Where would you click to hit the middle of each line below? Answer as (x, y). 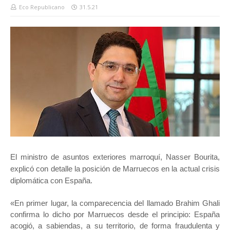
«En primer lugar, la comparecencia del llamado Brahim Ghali (115, 203)
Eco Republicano (42, 7)
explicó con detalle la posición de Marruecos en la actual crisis (115, 169)
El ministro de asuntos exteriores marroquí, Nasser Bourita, (115, 157)
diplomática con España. (51, 181)
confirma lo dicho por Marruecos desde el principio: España (115, 215)
